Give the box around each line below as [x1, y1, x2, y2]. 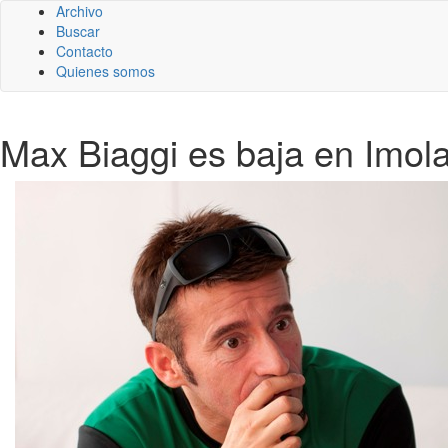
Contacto [56, 41, 113, 61]
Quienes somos [56, 61, 155, 81]
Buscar [56, 21, 100, 41]
